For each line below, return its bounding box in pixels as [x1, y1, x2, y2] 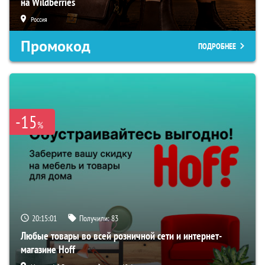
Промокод [21, 35, 91, 56]
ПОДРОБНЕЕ [198, 40, 236, 51]
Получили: [79, 212, 111, 224]
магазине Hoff [21, 242, 75, 256]
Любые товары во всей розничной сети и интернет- [21, 228, 222, 243]
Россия [31, 14, 47, 24]
